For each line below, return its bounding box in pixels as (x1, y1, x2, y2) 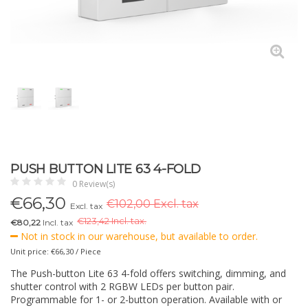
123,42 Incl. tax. (84, 216, 146, 226)
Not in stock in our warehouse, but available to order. (18, 230, 258, 243)
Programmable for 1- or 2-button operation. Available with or (10, 293, 282, 306)
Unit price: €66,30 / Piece (10, 246, 101, 256)
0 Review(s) (72, 178, 115, 190)
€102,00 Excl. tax (107, 197, 199, 210)
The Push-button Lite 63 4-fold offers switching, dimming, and (10, 267, 286, 280)
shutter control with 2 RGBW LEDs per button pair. (10, 280, 234, 293)
